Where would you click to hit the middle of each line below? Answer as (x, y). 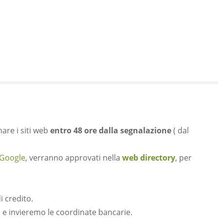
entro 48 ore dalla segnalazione (111, 130)
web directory (149, 158)
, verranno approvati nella (74, 158)
